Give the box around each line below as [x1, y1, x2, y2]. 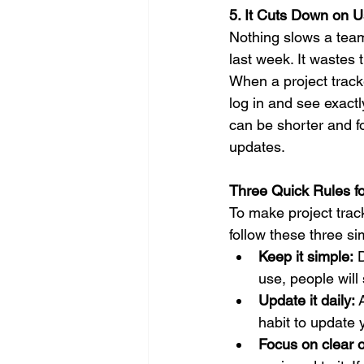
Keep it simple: [258, 248, 353, 266]
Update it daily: [258, 292, 355, 310]
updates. [229, 138, 285, 156]
